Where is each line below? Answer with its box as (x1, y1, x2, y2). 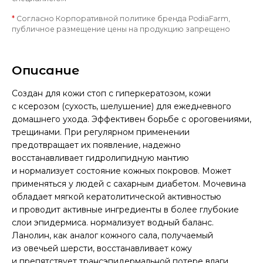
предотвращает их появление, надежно (12, 140, 181, 150)
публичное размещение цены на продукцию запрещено (12, 25, 230, 33)
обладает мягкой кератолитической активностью (12, 191, 221, 202)
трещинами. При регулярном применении (12, 127, 190, 137)
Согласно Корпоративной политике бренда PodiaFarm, (15, 14, 230, 23)
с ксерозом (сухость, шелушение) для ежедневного (12, 101, 231, 112)
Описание (12, 63, 79, 77)
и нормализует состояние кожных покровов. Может (12, 166, 231, 176)
